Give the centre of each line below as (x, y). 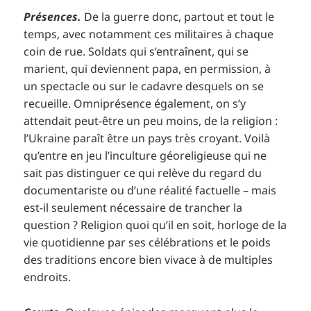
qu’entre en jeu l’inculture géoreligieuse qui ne (145, 156)
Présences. (53, 17)
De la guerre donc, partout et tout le (178, 17)
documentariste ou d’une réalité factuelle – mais (150, 191)
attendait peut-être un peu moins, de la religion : (151, 121)
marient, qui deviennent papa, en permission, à (148, 69)
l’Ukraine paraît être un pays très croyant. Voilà (147, 138)
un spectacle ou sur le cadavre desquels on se (144, 86)
